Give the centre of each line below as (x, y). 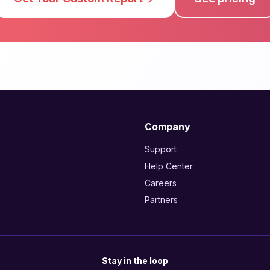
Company (168, 127)
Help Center (169, 166)
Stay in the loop (135, 261)
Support (161, 149)
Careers (161, 183)
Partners (161, 200)
